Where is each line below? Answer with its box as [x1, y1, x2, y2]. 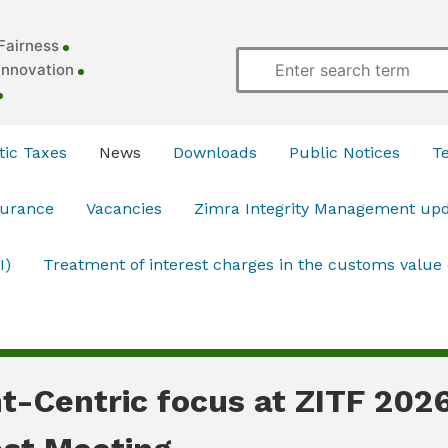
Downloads [173, 143, 257, 163]
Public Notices [289, 143, 400, 163]
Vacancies [86, 199, 162, 219]
